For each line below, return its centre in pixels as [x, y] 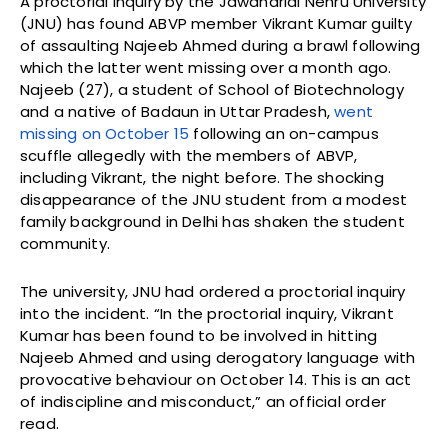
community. [65, 243]
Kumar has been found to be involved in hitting [199, 335]
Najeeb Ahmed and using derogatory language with [218, 357]
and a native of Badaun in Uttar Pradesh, [177, 111]
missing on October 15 [105, 133]
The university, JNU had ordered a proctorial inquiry [213, 291]
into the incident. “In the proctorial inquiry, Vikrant [207, 313]
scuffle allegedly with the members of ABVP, [189, 155]
